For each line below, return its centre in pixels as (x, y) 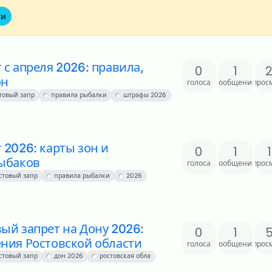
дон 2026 (68, 256)
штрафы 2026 (144, 95)
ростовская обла (125, 256)
